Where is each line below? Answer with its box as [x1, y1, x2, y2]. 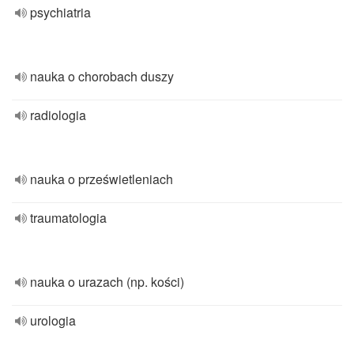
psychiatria [30, 3, 91, 21]
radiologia [30, 106, 86, 124]
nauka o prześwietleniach [30, 170, 173, 188]
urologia [30, 311, 76, 330]
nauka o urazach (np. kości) [30, 273, 184, 291]
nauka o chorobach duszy [30, 67, 174, 85]
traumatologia [30, 209, 107, 227]
